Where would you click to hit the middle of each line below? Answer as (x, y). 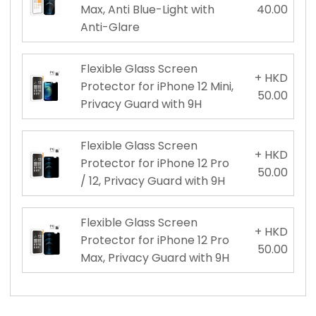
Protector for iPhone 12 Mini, (157, 87)
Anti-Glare (110, 28)
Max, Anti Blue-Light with (147, 10)
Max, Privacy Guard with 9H (154, 258)
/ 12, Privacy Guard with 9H (152, 181)
